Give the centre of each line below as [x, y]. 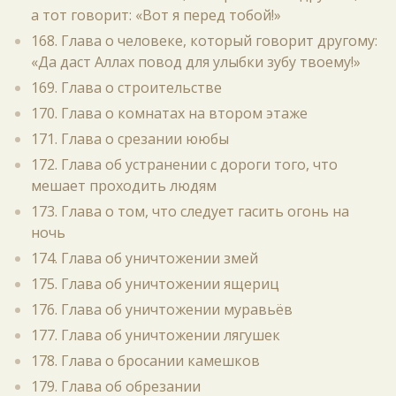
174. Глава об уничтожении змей [145, 258]
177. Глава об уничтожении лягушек [156, 335]
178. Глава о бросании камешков [145, 361]
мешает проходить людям [124, 186]
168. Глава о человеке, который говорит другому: [204, 41]
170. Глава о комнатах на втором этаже [169, 113]
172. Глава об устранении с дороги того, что [184, 164]
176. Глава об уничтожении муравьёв [162, 309]
